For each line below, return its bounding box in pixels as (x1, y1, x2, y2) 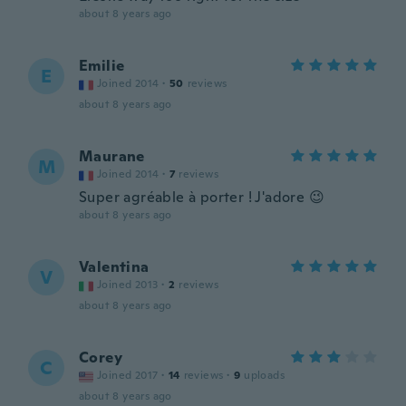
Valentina (79, 257, 150, 276)
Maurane (79, 147, 145, 166)
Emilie (79, 56, 125, 75)
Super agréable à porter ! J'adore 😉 (79, 188, 324, 207)
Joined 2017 (97, 368, 159, 382)
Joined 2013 (97, 277, 159, 292)
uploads (244, 368, 285, 382)
